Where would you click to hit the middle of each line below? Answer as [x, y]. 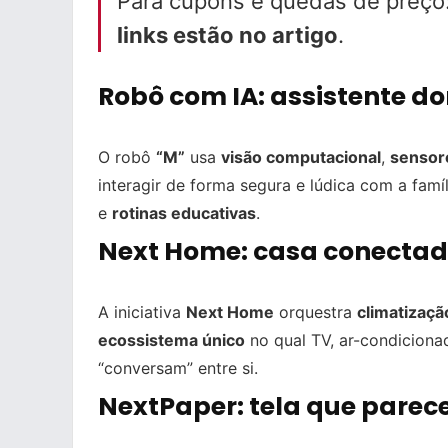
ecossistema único [171, 340]
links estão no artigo [227, 35]
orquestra [315, 312]
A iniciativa [142, 312]
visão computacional [301, 157]
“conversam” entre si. [178, 368]
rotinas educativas [184, 213]
